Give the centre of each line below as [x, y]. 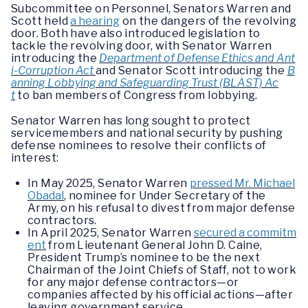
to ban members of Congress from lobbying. [136, 95]
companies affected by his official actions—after [161, 295]
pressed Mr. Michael [243, 184]
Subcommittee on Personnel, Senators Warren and [151, 8]
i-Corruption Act [53, 70]
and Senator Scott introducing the [191, 70]
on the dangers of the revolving [208, 21]
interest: [36, 158]
